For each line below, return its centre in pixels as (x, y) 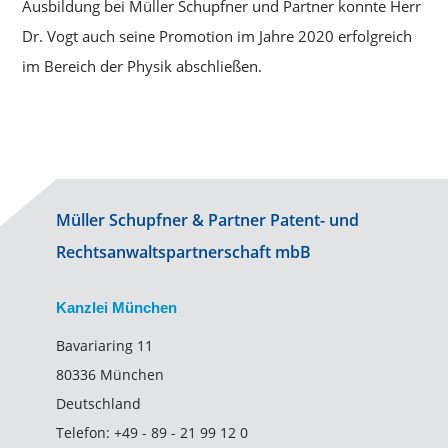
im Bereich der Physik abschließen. (142, 66)
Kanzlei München (116, 307)
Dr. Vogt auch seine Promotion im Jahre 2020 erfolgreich (217, 36)
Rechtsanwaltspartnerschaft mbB (183, 252)
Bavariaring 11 (104, 345)
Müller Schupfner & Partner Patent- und (207, 220)
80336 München (109, 374)
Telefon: (84, 432)
